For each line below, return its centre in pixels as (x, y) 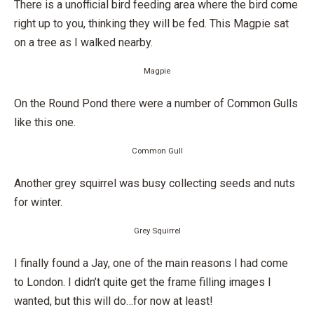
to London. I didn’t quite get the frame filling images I (143, 282)
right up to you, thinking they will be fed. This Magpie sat (151, 23)
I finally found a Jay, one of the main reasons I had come (151, 263)
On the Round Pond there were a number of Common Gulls (156, 103)
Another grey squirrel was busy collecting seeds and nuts (155, 183)
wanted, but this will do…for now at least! (114, 301)
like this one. (45, 122)
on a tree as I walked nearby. (83, 42)
